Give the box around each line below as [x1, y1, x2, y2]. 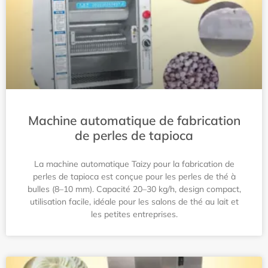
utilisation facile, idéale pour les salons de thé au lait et [29, 196, 239, 207]
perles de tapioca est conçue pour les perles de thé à [32, 171, 236, 182]
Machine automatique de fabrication [28, 112, 240, 128]
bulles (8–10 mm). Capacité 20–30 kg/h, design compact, [27, 184, 241, 194]
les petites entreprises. [90, 209, 178, 220]
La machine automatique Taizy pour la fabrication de [33, 159, 234, 169]
